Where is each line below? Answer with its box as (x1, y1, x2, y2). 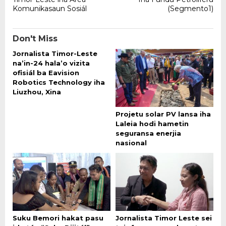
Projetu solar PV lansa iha (116, 109, 211, 118)
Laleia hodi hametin (116, 119, 189, 128)
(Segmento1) (167, 4, 213, 13)
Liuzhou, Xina (13, 87, 61, 96)
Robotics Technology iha (13, 78, 105, 86)
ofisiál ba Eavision (13, 68, 79, 77)
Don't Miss (13, 33, 58, 43)
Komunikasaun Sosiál (13, 4, 87, 13)
